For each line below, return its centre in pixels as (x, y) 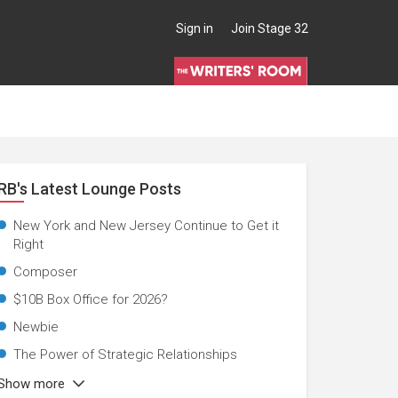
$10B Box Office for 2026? (90, 299)
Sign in (195, 28)
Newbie (36, 327)
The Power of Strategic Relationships (125, 354)
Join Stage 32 (270, 28)
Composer (45, 272)
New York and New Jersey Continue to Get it (146, 226)
